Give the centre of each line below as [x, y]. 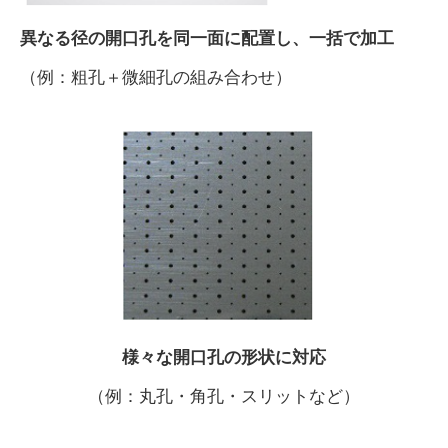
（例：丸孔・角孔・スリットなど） [224, 396]
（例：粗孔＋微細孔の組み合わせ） [156, 77]
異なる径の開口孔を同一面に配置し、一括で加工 [207, 38]
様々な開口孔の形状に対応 [224, 357]
